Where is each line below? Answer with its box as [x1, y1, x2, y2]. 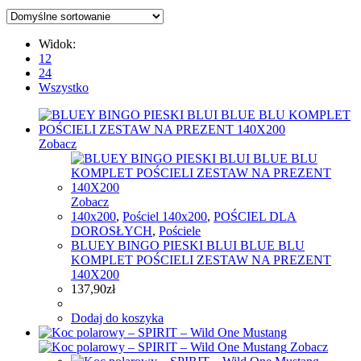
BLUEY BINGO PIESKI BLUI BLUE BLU [71, 239, 305, 253]
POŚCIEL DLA [214, 210, 297, 224]
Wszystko [39, 81, 89, 95]
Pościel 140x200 [122, 210, 207, 224]
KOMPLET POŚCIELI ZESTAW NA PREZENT [71, 253, 331, 268]
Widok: [39, 37, 76, 52]
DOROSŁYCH [71, 224, 152, 239]
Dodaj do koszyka [71, 311, 164, 326]
